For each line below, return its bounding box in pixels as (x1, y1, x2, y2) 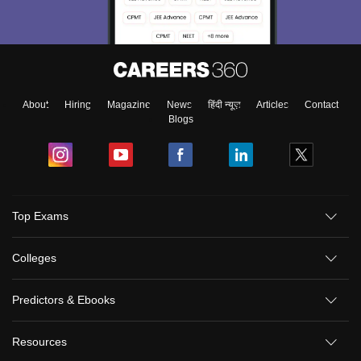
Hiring (64, 99, 91, 110)
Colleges (12, 251, 56, 264)
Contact (305, 99, 338, 110)
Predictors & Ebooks (12, 293, 115, 306)
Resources (12, 335, 67, 348)
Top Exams (12, 210, 68, 222)
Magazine (107, 99, 151, 110)
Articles (256, 99, 288, 110)
